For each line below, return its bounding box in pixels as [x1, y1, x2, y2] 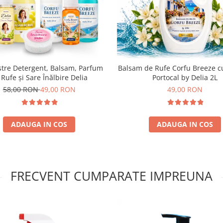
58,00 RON [2, 84, 40, 94]
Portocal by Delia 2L [152, 72, 218, 82]
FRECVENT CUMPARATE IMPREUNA [10, 167, 213, 184]
